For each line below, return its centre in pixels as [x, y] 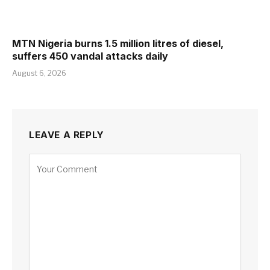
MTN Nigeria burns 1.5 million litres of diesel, [118, 43]
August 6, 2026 [39, 73]
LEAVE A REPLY [67, 134]
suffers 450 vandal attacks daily [91, 56]
